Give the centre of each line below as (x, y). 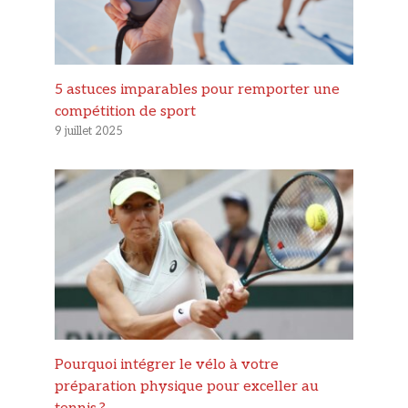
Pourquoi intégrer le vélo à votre (167, 365)
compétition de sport (125, 111)
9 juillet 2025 (89, 131)
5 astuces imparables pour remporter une (197, 89)
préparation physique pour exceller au (187, 387)
